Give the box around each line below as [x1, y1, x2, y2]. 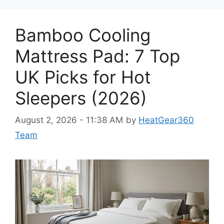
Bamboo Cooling [15, 24, 150, 45]
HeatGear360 [138, 115, 194, 125]
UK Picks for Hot [15, 66, 151, 87]
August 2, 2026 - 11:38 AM [15, 115, 123, 125]
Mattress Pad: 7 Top [15, 45, 180, 66]
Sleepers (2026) [15, 87, 147, 108]
